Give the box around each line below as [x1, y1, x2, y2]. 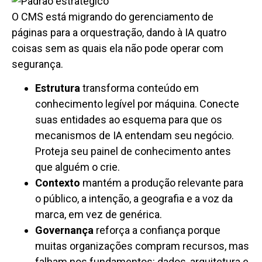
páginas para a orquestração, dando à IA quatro [12, 26, 226, 39]
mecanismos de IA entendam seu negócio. [35, 129, 234, 142]
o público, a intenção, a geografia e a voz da [35, 192, 233, 205]
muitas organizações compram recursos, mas [35, 240, 249, 253]
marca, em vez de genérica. [35, 208, 162, 221]
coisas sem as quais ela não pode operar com [12, 42, 223, 54]
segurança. [12, 57, 63, 70]
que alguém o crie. [35, 161, 120, 174]
